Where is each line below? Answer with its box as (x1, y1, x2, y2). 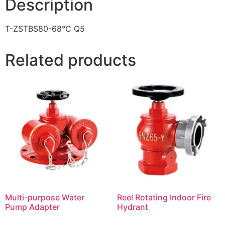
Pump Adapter (5, 202, 60, 212)
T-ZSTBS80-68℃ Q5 (5, 23, 85, 34)
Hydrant (117, 202, 148, 212)
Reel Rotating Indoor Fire (117, 192, 211, 203)
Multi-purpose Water (5, 192, 84, 203)
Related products (5, 50, 136, 70)
